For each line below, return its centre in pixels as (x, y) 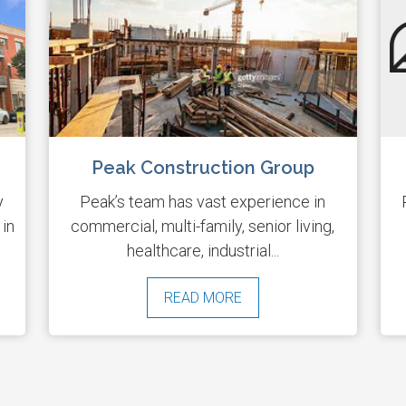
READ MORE (203, 298)
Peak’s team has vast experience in (203, 202)
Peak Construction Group (203, 168)
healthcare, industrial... (203, 251)
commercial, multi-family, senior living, (203, 227)
